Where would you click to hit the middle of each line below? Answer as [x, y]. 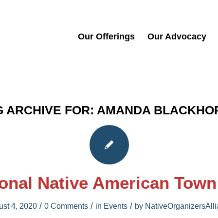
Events [115, 206]
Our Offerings [107, 36]
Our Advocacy [177, 36]
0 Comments [66, 206]
